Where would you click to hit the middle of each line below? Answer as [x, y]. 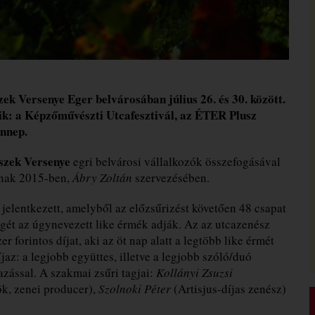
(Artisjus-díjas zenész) [229, 288]
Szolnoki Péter [135, 288]
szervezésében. [171, 177]
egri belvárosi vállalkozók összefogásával [175, 161]
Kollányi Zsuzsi [194, 272]
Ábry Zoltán [102, 177]
